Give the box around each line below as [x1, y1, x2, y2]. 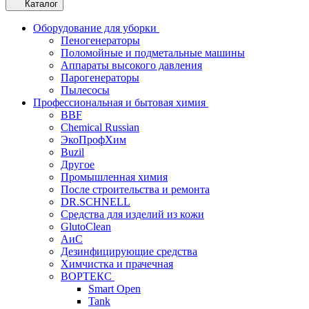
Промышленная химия [61, 171, 168, 183]
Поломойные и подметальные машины [61, 47, 245, 59]
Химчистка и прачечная [61, 258, 173, 270]
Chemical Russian [61, 121, 139, 133]
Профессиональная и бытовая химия [33, 97, 208, 108]
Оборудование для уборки [33, 22, 159, 34]
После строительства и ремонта [61, 183, 210, 195]
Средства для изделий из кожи [61, 208, 204, 220]
